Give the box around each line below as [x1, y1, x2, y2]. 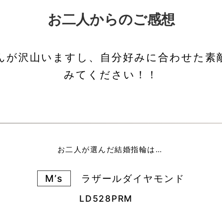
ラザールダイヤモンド [70, 172, 185, 184]
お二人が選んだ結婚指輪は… [57, 144, 165, 154]
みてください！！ [64, 68, 158, 81]
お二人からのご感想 [47, 11, 175, 27]
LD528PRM [79, 193, 143, 204]
